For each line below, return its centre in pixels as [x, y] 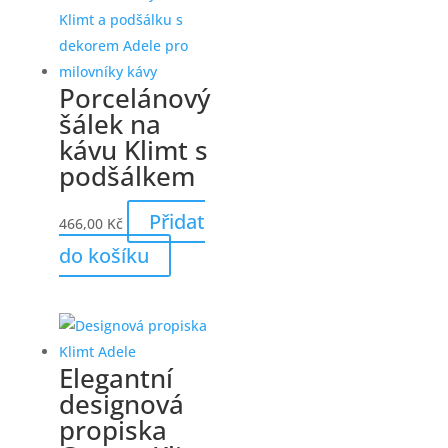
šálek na [109, 124]
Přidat [176, 222]
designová [121, 404]
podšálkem [126, 176]
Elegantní [115, 378]
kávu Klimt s [133, 150]
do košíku [103, 256]
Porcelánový [134, 98]
